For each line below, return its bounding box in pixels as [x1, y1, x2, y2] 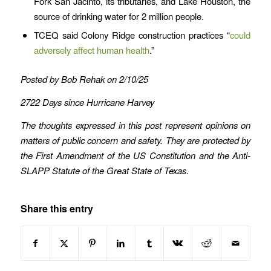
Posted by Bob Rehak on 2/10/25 [20, 73, 148, 86]
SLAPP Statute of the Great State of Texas [20, 163, 186, 177]
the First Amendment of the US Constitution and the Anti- [20, 148, 251, 162]
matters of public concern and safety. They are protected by [20, 133, 251, 146]
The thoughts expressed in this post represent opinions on [20, 118, 251, 131]
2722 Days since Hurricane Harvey [20, 96, 154, 109]
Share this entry [20, 201, 93, 216]
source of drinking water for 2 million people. [33, 10, 204, 23]
